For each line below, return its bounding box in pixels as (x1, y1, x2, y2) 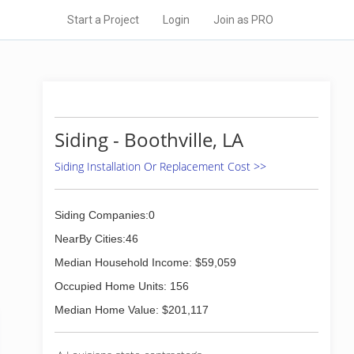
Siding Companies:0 (55, 209, 155, 221)
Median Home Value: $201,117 (55, 303, 209, 316)
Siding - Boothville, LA (55, 126, 243, 153)
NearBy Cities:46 (55, 232, 138, 245)
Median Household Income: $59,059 (55, 256, 236, 269)
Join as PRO (213, 13, 273, 26)
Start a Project (67, 13, 139, 26)
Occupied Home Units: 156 (55, 280, 189, 292)
